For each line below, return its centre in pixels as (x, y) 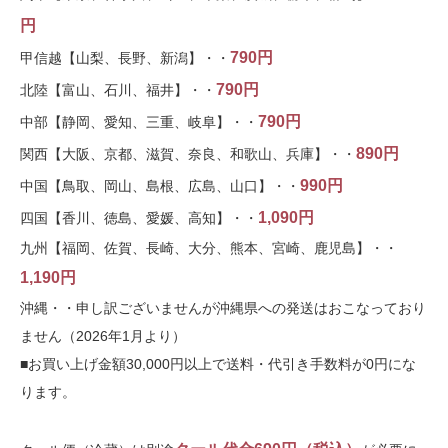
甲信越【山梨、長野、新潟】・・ (125, 58)
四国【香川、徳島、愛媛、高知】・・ (139, 218)
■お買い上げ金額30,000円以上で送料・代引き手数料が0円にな (218, 364)
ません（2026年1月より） (103, 336)
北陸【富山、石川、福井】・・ (118, 90)
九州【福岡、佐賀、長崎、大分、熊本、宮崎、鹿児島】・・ (209, 248)
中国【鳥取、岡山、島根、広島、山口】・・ (160, 186)
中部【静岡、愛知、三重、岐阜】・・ (139, 122)
